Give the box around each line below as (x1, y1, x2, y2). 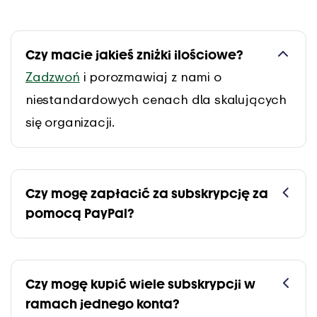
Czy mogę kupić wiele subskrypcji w (25, 277, 255, 292)
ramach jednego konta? (25, 296, 180, 312)
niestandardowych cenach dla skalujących (25, 91, 287, 107)
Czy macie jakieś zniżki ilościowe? (25, 47, 243, 63)
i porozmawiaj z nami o (79, 69, 221, 84)
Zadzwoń (25, 69, 80, 84)
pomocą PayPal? (25, 206, 134, 221)
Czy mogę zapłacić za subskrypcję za (25, 186, 268, 202)
